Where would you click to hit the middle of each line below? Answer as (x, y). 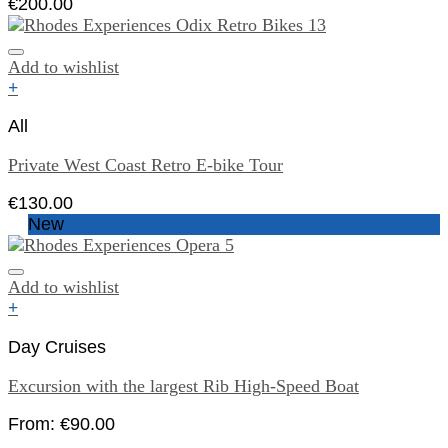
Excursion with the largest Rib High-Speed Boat (183, 385)
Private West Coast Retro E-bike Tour (145, 164)
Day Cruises (57, 346)
